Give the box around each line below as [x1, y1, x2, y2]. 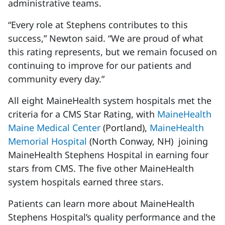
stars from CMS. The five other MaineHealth [8, 162, 194, 174]
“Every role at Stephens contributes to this [8, 19, 188, 31]
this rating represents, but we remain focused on [8, 46, 217, 58]
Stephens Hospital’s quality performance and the [8, 211, 215, 223]
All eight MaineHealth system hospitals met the [8, 94, 211, 106]
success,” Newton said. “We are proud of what [8, 32, 203, 44]
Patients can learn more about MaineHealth [8, 197, 194, 209]
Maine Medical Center [8, 122, 100, 134]
